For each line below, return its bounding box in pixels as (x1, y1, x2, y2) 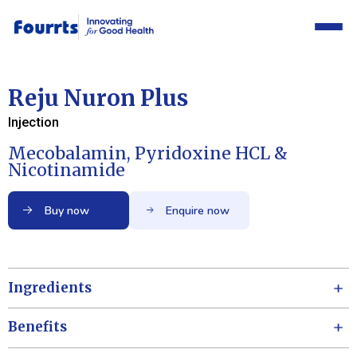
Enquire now (165, 202, 229, 218)
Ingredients (8, 279, 92, 296)
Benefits (8, 319, 67, 336)
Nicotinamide (8, 159, 125, 181)
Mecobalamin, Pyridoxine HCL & (8, 142, 288, 164)
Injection (8, 115, 59, 131)
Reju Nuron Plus (8, 84, 188, 112)
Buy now (44, 202, 89, 218)
